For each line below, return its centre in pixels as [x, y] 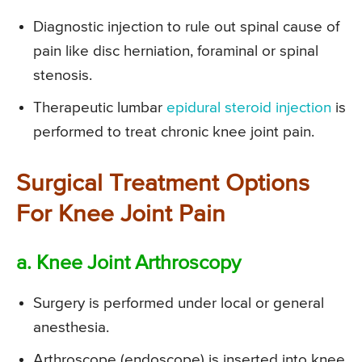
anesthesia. [71, 328]
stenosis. [63, 76]
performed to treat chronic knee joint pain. [174, 133]
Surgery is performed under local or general [179, 304]
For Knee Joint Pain [121, 215]
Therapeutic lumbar [100, 108]
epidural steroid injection [249, 108]
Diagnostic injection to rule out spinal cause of [186, 27]
